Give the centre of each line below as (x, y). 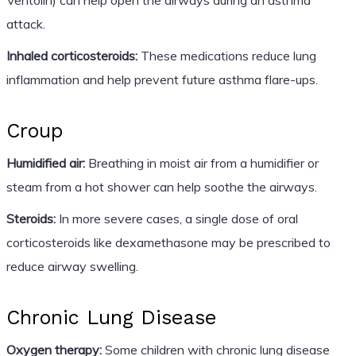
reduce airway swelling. (72, 266)
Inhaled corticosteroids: (72, 55)
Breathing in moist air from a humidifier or (201, 163)
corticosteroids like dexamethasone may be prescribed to (168, 242)
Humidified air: (45, 163)
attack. (25, 23)
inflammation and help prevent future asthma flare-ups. (162, 79)
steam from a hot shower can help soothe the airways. (161, 186)
